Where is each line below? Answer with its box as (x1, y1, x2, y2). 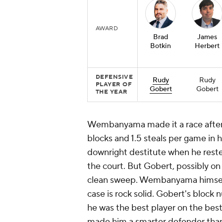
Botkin (150, 42, 171, 51)
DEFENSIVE (96, 73, 133, 81)
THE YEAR (96, 88, 128, 96)
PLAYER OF (96, 81, 132, 89)
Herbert (195, 42, 220, 51)
